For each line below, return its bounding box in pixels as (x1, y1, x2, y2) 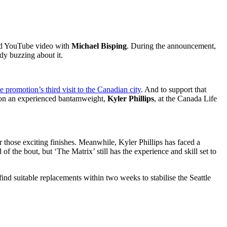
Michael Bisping (71, 41, 127, 50)
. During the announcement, (127, 41, 216, 50)
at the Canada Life (156, 94, 217, 103)
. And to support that (141, 85, 206, 94)
